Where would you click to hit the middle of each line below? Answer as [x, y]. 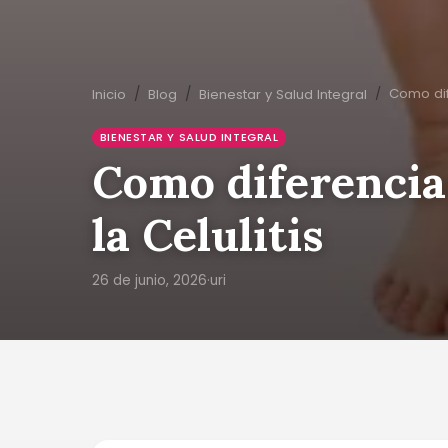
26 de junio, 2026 [149, 280]
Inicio [109, 95]
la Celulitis [207, 234]
